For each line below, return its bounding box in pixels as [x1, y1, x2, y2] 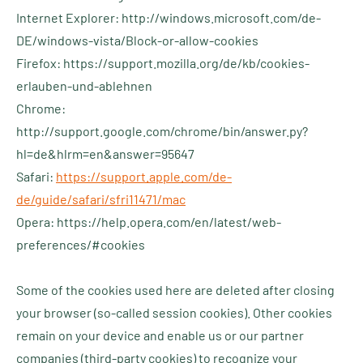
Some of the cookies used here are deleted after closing [16, 282, 335, 297]
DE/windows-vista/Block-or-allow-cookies [16, 32, 258, 48]
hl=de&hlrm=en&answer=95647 [16, 146, 194, 161]
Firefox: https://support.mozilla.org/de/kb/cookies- [16, 55, 310, 70]
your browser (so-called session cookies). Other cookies [16, 305, 332, 320]
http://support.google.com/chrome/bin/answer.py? [16, 123, 308, 139]
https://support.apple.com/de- [56, 169, 232, 184]
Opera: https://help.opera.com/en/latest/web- [16, 214, 281, 229]
